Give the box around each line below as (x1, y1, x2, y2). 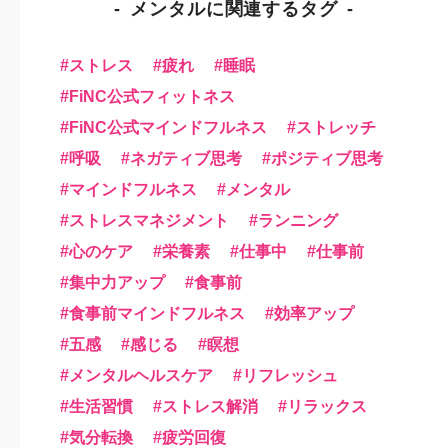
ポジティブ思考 (271, 149, 383, 167)
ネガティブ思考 (130, 149, 242, 167)
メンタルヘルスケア (69, 366, 213, 384)
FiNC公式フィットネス (69, 87, 235, 105)
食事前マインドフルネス (69, 304, 245, 322)
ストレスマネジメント (69, 211, 229, 229)
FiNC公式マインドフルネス (69, 118, 267, 136)
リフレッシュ (242, 366, 338, 384)
